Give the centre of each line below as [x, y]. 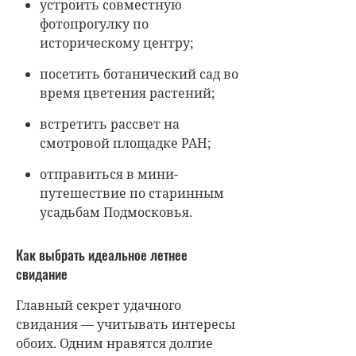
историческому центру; [117, 43]
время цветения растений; [128, 93]
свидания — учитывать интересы [126, 325]
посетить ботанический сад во [139, 74]
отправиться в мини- [109, 174]
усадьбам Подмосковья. [116, 213]
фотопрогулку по [94, 24]
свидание [42, 274]
